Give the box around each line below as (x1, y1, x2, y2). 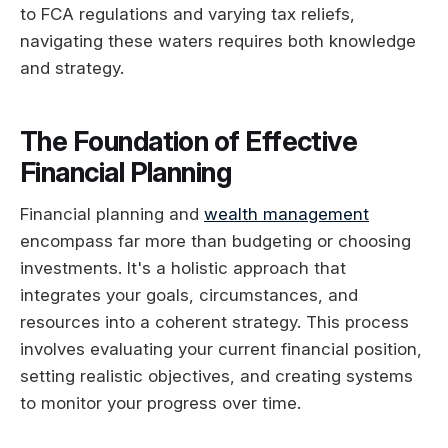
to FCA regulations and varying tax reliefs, (20, 4, 355, 25)
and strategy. (20, 58, 124, 79)
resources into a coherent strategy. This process (20, 312, 409, 333)
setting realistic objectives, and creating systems (20, 366, 413, 387)
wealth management (204, 204, 369, 225)
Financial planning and (20, 204, 204, 225)
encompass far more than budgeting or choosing (20, 231, 411, 252)
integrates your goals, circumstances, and (20, 285, 358, 306)
